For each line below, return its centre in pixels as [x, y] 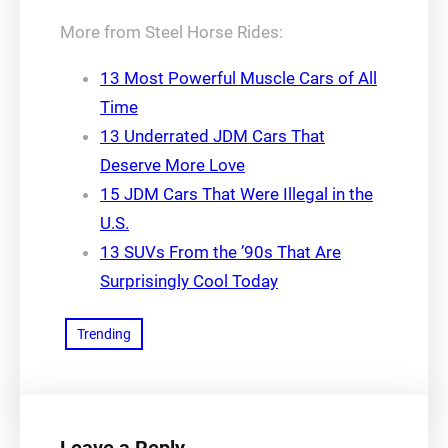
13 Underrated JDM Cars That [212, 136]
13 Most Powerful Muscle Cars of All [238, 78]
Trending [104, 334]
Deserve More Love [172, 165]
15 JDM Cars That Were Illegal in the [236, 194]
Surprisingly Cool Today [189, 281]
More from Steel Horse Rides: [171, 32]
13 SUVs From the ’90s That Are [220, 252]
